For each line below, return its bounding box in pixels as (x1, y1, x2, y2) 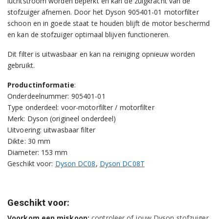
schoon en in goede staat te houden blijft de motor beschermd (7, 19, 210, 28)
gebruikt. (7, 60, 35, 70)
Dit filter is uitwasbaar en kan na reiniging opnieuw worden (7, 49, 195, 59)
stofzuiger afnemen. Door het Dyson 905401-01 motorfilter (7, 7, 199, 17)
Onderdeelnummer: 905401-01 (7, 91, 106, 101)
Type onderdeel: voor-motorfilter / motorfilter (7, 102, 154, 112)
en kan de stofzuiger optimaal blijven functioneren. (7, 30, 170, 40)
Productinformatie (7, 80, 74, 89)
